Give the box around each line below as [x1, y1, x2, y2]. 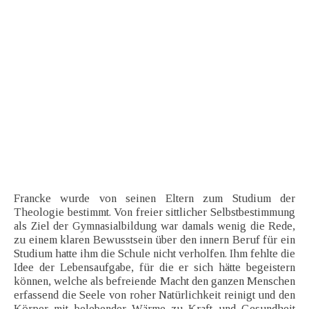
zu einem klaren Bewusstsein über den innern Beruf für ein [14, 233, 295, 247]
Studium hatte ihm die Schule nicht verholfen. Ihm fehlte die [14, 247, 295, 261]
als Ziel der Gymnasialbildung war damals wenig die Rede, [14, 219, 295, 233]
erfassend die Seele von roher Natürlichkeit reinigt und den [14, 288, 295, 302]
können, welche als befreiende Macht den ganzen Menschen [14, 275, 295, 288]
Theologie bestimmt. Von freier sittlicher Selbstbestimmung [14, 206, 295, 219]
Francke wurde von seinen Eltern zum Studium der [14, 192, 295, 206]
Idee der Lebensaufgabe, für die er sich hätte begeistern [14, 261, 295, 275]
